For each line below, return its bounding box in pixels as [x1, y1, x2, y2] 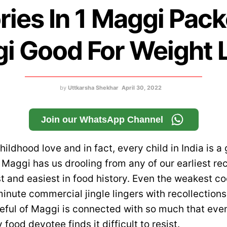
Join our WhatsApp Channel [41, 115, 163, 125]
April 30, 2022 [122, 84, 162, 92]
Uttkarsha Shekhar [68, 84, 119, 92]
